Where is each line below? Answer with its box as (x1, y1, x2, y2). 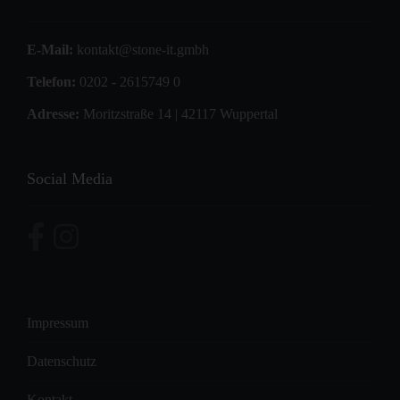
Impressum (27, 315, 88, 331)
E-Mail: (27, 42, 73, 58)
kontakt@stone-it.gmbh (77, 42, 209, 58)
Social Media (27, 170, 112, 188)
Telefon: (27, 74, 76, 90)
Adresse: (27, 106, 79, 122)
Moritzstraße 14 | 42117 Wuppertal (79, 106, 278, 122)
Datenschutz (27, 354, 96, 370)
